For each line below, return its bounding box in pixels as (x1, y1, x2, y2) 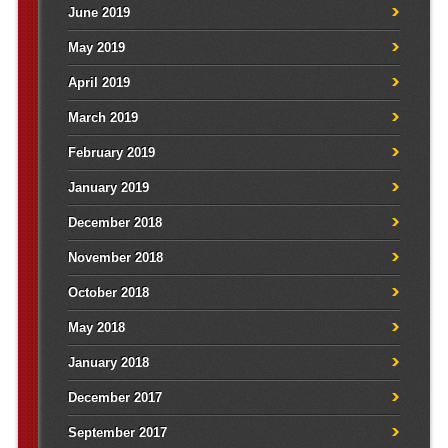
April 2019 (67, 75, 130, 91)
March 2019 (67, 110, 138, 126)
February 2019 (67, 145, 155, 161)
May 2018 (67, 320, 125, 336)
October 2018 (67, 285, 149, 301)
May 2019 (67, 40, 125, 56)
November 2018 (67, 250, 163, 266)
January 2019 (67, 180, 149, 196)
